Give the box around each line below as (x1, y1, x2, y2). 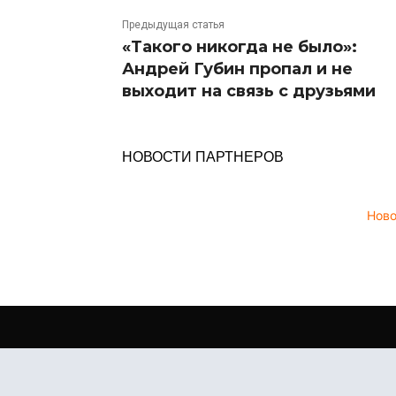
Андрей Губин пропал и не (122, 58, 353, 79)
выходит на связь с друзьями (122, 80, 376, 101)
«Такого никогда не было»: (122, 36, 357, 57)
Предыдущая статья (122, 18, 225, 31)
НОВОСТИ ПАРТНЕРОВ (122, 145, 284, 166)
